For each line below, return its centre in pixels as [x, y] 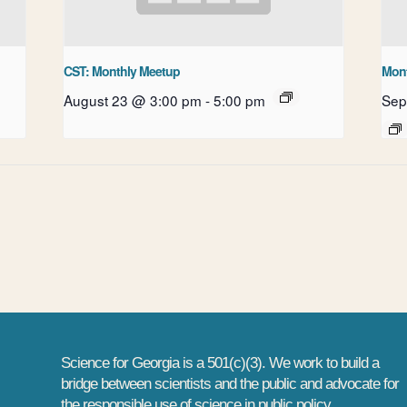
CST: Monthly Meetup [122, 71]
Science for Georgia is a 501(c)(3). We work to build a [220, 362]
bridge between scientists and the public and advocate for [230, 383]
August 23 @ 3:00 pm [133, 100]
